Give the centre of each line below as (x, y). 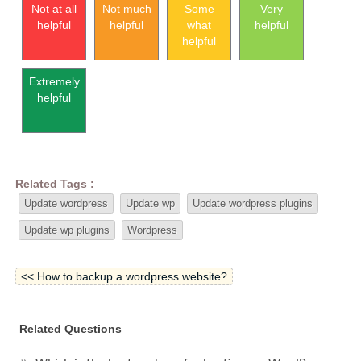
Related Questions (71, 328)
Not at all (54, 9)
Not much (127, 9)
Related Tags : (55, 183)
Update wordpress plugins (253, 203)
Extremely (54, 82)
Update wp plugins (67, 230)
